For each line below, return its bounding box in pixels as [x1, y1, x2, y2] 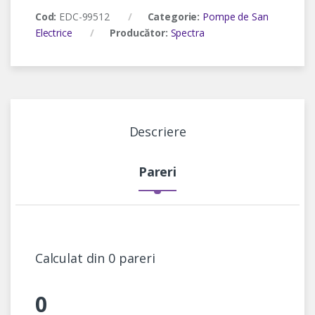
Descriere [129, 123, 186, 141]
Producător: [110, 26, 171, 40]
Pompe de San [202, 10, 269, 24]
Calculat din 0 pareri [34, 250, 155, 267]
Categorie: [147, 10, 203, 24]
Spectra [170, 26, 205, 40]
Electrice [34, 26, 72, 40]
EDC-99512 [59, 10, 110, 24]
